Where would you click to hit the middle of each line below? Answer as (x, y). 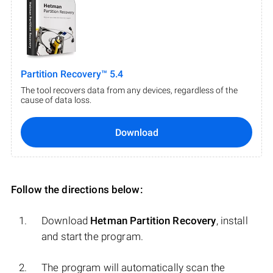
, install (232, 221)
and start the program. (92, 237)
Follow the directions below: (77, 190)
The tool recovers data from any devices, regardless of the (129, 90)
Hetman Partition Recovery (153, 221)
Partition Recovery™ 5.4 (72, 74)
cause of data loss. (56, 100)
